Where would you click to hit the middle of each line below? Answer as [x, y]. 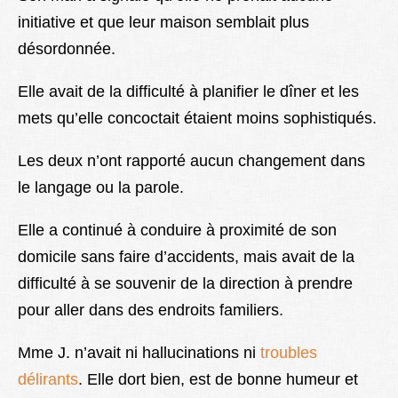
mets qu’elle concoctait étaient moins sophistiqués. [197, 119]
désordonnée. [67, 49]
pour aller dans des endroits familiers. [151, 310]
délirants [48, 380]
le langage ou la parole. [101, 188]
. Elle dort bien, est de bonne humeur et [218, 380]
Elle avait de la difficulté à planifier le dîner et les [188, 92]
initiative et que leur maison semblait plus [163, 23]
